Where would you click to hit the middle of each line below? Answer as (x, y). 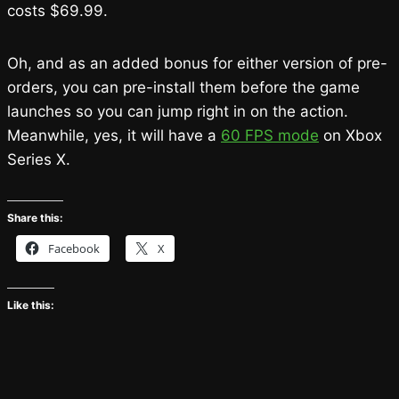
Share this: (35, 217)
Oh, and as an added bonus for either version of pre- (197, 63)
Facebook (74, 248)
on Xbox (350, 135)
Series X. (39, 159)
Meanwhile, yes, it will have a (114, 135)
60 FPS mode (270, 135)
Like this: (31, 305)
